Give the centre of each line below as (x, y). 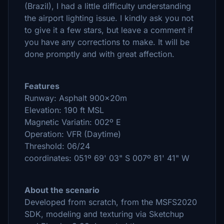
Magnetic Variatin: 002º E (73, 122)
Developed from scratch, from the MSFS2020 (111, 202)
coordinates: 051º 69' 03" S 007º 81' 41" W (107, 158)
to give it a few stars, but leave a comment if (109, 30)
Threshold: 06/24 (57, 146)
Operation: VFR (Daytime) (73, 134)
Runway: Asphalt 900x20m (76, 98)
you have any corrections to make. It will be (107, 42)
